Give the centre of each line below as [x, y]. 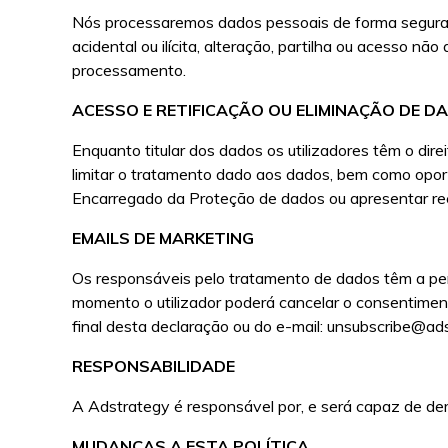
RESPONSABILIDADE [154, 366]
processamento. [129, 70]
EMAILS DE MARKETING [163, 238]
